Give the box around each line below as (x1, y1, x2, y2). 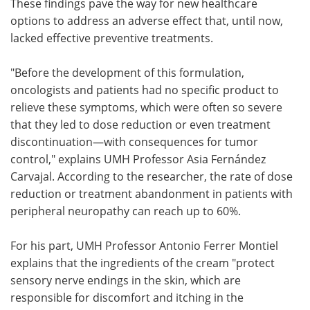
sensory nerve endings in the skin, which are (10, 272, 241, 287)
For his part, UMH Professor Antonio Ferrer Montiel (10, 237, 278, 253)
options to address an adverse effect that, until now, (10, 12, 283, 28)
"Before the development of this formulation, (10, 64, 244, 80)
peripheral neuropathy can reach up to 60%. (10, 203, 241, 218)
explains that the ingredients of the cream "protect (10, 255, 275, 270)
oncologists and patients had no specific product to (10, 82, 279, 97)
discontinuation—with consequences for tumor (10, 134, 258, 149)
